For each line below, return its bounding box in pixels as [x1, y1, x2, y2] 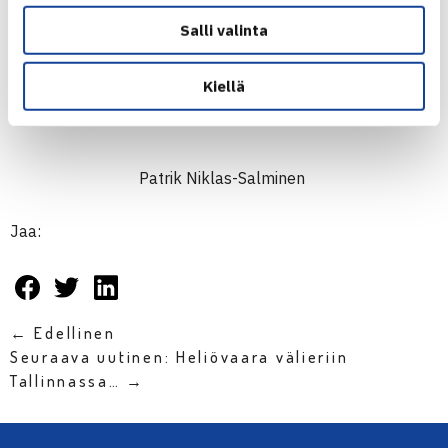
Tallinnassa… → [10, 371, 146, 391]
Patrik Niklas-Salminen [139, 168, 309, 188]
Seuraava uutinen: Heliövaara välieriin [10, 347, 349, 367]
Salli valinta [180, 20, 268, 40]
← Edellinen [10, 323, 116, 343]
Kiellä [203, 76, 245, 96]
